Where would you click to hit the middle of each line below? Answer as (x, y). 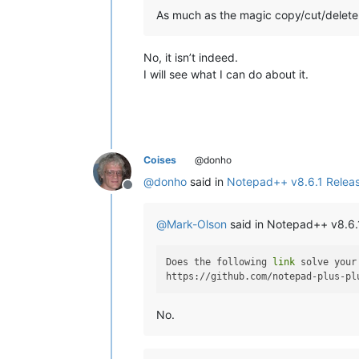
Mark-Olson (197, 224)
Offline (147, 193)
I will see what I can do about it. (226, 74)
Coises (160, 159)
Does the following (220, 262)
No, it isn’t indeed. (191, 57)
